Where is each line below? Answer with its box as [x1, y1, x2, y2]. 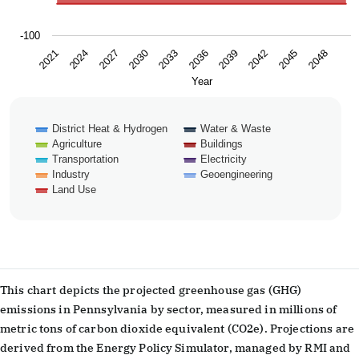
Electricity [200, 152, 247, 165]
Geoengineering [200, 167, 272, 180]
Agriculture [52, 137, 102, 150]
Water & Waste [200, 122, 271, 135]
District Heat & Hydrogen [52, 122, 167, 135]
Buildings [200, 137, 243, 150]
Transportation [52, 152, 119, 165]
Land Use [52, 183, 96, 196]
